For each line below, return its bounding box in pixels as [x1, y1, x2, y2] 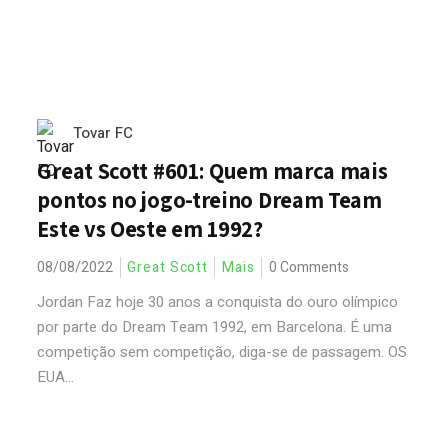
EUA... [37, 366, 75, 388]
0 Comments [268, 257, 349, 278]
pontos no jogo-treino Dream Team [37, 185, 382, 215]
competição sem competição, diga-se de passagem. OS [37, 341, 408, 363]
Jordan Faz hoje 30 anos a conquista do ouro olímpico [37, 291, 399, 313]
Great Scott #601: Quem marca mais [37, 156, 388, 186]
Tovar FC [73, 122, 134, 144]
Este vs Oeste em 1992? [37, 214, 263, 244]
